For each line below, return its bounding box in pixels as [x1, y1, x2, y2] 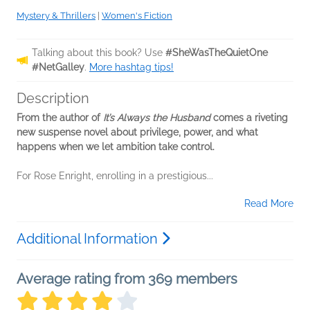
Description [17, 90, 89, 107]
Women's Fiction [102, 10, 172, 21]
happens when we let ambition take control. [17, 141, 215, 153]
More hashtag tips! [89, 62, 174, 73]
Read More [244, 198, 293, 210]
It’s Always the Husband [103, 112, 210, 124]
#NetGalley [32, 62, 84, 73]
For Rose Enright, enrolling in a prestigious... [17, 170, 213, 182]
